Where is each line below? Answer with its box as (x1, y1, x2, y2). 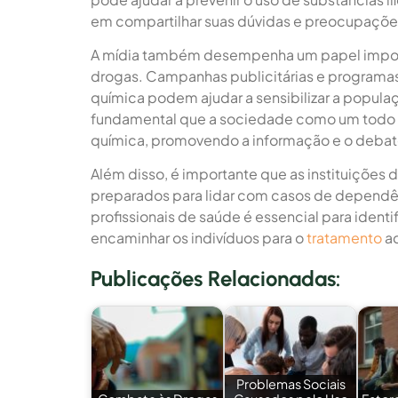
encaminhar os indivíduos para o (91, 228, 306, 248)
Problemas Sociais (235, 375, 346, 392)
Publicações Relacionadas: (91, 266, 340, 292)
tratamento (306, 228, 382, 248)
